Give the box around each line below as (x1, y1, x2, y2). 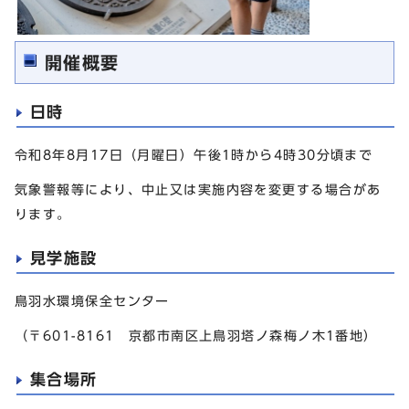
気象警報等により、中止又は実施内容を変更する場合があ (15, 182, 382, 196)
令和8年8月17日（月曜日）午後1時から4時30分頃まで (15, 147, 373, 162)
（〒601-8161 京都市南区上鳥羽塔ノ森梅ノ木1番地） (15, 328, 378, 342)
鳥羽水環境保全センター (15, 293, 170, 308)
